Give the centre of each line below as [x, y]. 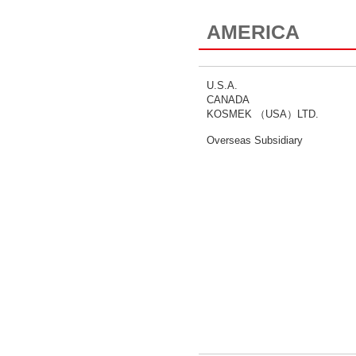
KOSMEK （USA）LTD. [263, 114]
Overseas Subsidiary [255, 140]
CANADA [228, 100]
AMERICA [253, 32]
